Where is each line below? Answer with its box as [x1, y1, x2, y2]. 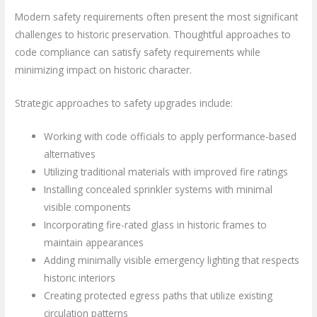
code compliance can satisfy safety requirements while [15, 45, 261, 59]
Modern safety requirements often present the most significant [15, 10, 299, 24]
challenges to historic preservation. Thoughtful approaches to [15, 28, 292, 42]
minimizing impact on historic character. [15, 63, 192, 77]
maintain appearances [44, 236, 144, 250]
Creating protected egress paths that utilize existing [44, 289, 273, 303]
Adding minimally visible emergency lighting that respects [44, 253, 300, 267]
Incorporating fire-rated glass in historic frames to [44, 218, 267, 232]
